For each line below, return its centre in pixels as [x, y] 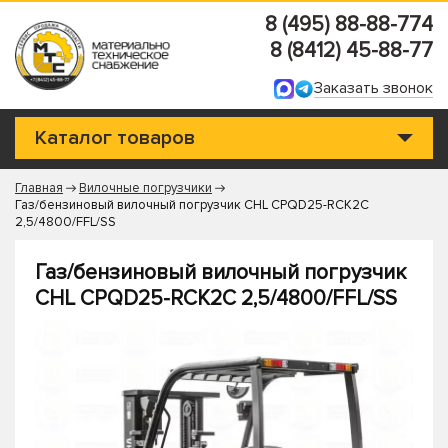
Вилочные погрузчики [145, 188]
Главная [39, 188]
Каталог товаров [115, 138]
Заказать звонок [373, 88]
